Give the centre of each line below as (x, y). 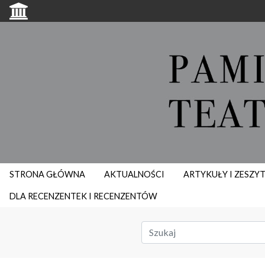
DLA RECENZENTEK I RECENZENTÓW (83, 196)
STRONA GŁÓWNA (47, 174)
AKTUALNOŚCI (134, 174)
